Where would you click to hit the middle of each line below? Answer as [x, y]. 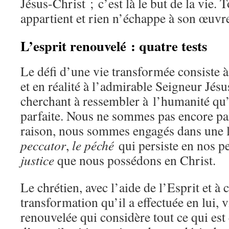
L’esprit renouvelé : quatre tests [114, 46]
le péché [93, 145]
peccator [43, 145]
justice [37, 160]
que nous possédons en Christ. [135, 160]
